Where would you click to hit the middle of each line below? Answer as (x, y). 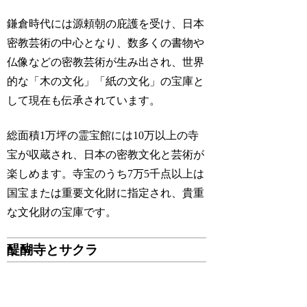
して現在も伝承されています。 (84, 101)
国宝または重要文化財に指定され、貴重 (106, 193)
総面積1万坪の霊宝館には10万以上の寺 (103, 135)
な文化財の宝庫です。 (62, 212)
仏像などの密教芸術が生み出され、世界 (106, 62)
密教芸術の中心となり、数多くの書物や (106, 43)
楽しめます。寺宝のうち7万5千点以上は (106, 173)
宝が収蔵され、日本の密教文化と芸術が (106, 154)
